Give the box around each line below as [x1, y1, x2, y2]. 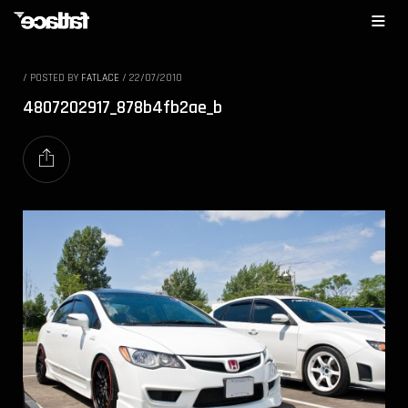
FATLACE [81, 71, 119, 85]
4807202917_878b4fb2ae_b [23, 96, 222, 119]
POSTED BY [30, 71, 81, 85]
